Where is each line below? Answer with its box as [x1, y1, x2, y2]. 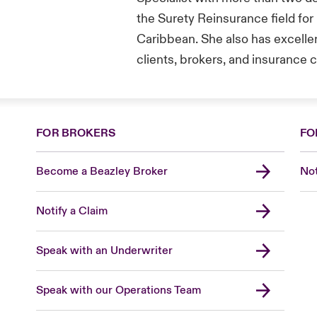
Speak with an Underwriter [36, 243, 173, 258]
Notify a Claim [36, 203, 108, 218]
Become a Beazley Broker [36, 163, 168, 178]
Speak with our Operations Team [36, 282, 202, 297]
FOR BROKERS [36, 125, 116, 140]
